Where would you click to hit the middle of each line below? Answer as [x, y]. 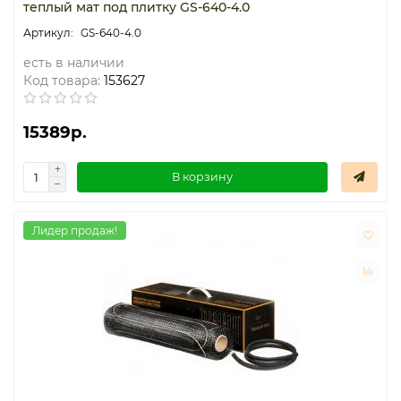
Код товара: [62, 80]
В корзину [202, 177]
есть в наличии [74, 62]
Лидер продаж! [75, 230]
